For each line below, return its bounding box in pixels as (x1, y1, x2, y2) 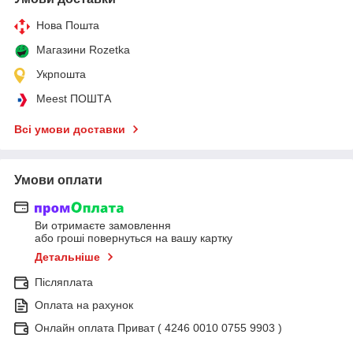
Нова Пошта (36, 18, 99, 32)
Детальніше (35, 251, 100, 264)
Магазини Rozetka (36, 43, 130, 56)
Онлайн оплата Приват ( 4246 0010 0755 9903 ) (35, 321, 282, 335)
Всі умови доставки (14, 122, 125, 136)
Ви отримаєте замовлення (35, 219, 171, 232)
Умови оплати (14, 173, 102, 187)
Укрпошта (36, 67, 86, 80)
